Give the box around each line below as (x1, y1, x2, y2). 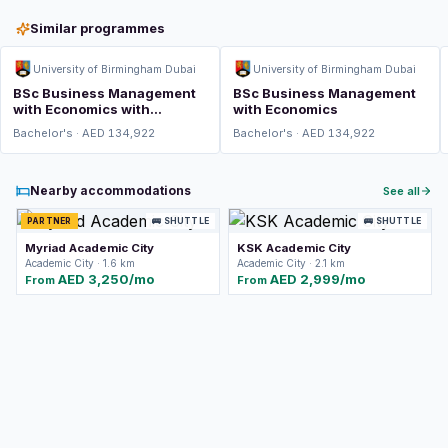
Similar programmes (30, 20, 165, 36)
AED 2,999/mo (270, 271, 365, 287)
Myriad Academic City (25, 241, 154, 255)
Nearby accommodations (30, 183, 191, 198)
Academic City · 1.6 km (25, 257, 135, 269)
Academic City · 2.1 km (237, 257, 345, 269)
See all (383, 184, 420, 198)
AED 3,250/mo (58, 271, 154, 287)
